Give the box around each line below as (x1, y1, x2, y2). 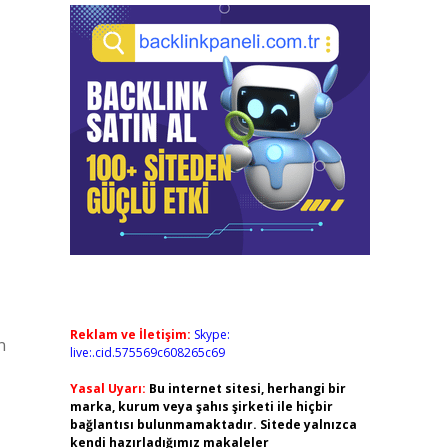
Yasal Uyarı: (69, 380, 146, 397)
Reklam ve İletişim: (69, 326, 191, 343)
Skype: (193, 326, 230, 343)
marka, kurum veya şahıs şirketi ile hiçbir (69, 398, 333, 415)
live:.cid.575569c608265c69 (69, 344, 225, 361)
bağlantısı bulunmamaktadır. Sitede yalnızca (69, 416, 357, 433)
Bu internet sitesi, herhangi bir (148, 380, 346, 397)
